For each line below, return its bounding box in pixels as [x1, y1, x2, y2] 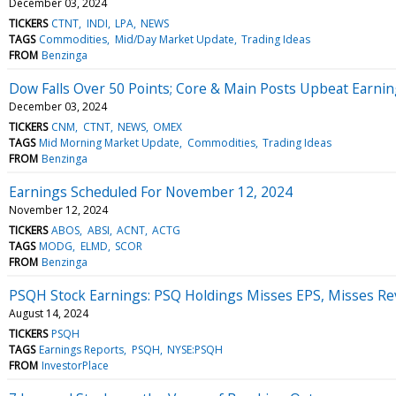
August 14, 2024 [9, 305, 88, 321]
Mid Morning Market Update [39, 134, 180, 150]
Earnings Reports [39, 341, 125, 357]
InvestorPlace [42, 357, 110, 373]
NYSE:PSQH [166, 341, 223, 357]
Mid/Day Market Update [114, 31, 234, 47]
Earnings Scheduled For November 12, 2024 [9, 181, 293, 202]
